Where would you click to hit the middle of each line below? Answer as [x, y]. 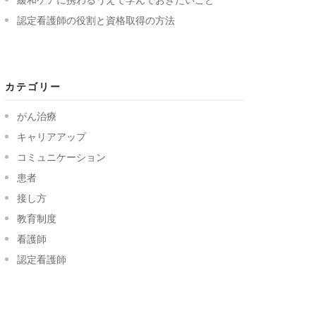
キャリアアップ [51, 136]
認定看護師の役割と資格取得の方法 [96, 20]
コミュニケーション [61, 157]
